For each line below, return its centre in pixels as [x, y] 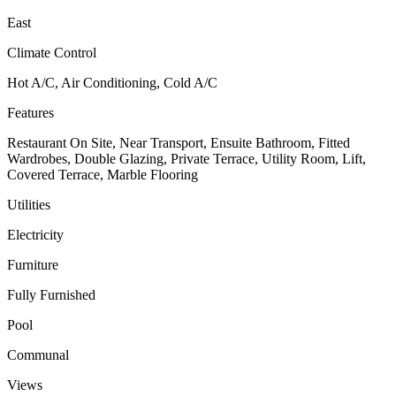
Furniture [33, 265]
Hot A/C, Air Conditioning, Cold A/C [112, 83]
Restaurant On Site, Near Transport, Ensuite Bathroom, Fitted [179, 143]
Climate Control [52, 53]
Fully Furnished [51, 295]
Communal [38, 355]
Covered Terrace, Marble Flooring [103, 175]
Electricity [35, 235]
